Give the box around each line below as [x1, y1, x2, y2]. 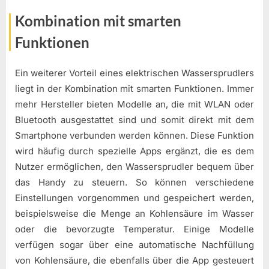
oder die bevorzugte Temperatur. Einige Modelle [15, 223, 254, 235]
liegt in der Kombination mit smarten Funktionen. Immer [15, 82, 254, 94]
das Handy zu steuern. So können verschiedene [15, 176, 254, 188]
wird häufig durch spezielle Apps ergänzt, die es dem [15, 145, 254, 157]
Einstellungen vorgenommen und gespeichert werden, [15, 192, 254, 204]
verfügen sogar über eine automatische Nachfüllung [15, 238, 254, 250]
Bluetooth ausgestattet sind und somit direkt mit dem [15, 113, 254, 125]
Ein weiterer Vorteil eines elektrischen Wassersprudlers [15, 67, 254, 79]
